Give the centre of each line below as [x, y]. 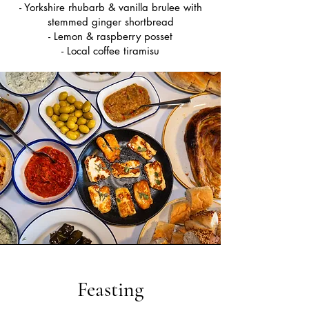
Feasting [110, 289]
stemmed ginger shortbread [110, 22]
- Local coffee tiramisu [110, 51]
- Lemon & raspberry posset [110, 36]
